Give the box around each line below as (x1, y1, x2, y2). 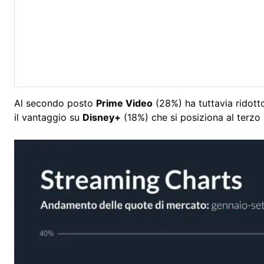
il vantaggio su (14, 111, 82, 124)
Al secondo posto (14, 97, 96, 110)
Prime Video (96, 97, 153, 110)
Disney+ (82, 111, 121, 124)
